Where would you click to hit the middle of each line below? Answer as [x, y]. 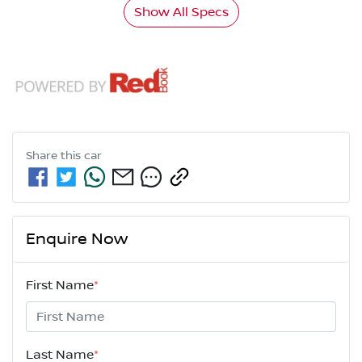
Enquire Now [77, 239]
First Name [60, 285]
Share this [55, 156]
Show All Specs [181, 12]
